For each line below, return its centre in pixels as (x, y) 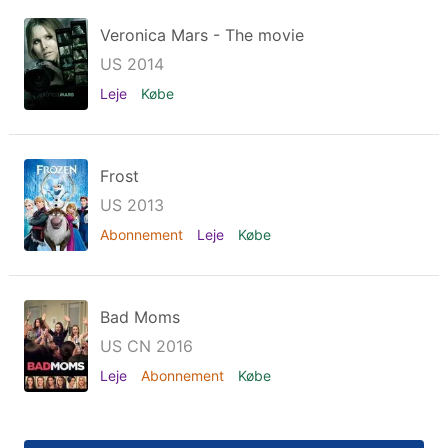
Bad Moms (140, 317)
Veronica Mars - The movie (202, 35)
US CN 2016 (146, 346)
